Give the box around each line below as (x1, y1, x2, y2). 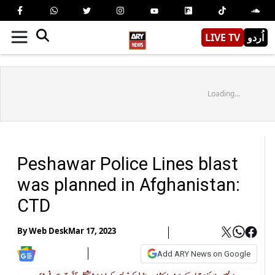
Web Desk (29, 225, 68, 237)
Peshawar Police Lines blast (17, 153, 238, 174)
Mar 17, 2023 (68, 225, 116, 237)
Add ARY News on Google (157, 249, 250, 258)
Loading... (207, 88, 240, 99)
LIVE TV (205, 30, 240, 44)
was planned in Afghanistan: (17, 174, 240, 195)
